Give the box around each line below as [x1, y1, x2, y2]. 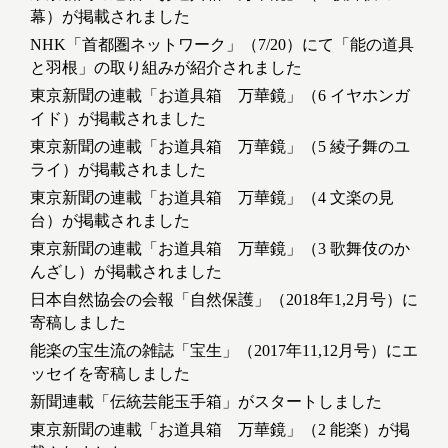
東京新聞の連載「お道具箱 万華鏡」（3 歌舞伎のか [30, 240, 410, 258]
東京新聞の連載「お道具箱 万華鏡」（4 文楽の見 [30, 189, 394, 207]
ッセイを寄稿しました [30, 365, 190, 383]
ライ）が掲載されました [30, 161, 206, 179]
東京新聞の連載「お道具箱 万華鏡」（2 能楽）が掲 [30, 421, 410, 439]
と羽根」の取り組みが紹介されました [30, 59, 302, 77]
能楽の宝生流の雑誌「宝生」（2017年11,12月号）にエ [30, 342, 418, 360]
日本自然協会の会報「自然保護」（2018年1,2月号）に [30, 291, 418, 309]
